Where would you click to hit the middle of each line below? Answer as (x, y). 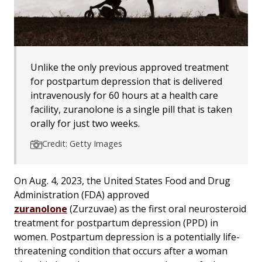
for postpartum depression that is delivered (126, 81)
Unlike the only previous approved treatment (130, 67)
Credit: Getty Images (82, 143)
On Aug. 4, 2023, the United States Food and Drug (122, 180)
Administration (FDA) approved (82, 194)
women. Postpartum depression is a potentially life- (127, 237)
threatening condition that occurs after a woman (121, 251)
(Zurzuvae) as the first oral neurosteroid (157, 208)
